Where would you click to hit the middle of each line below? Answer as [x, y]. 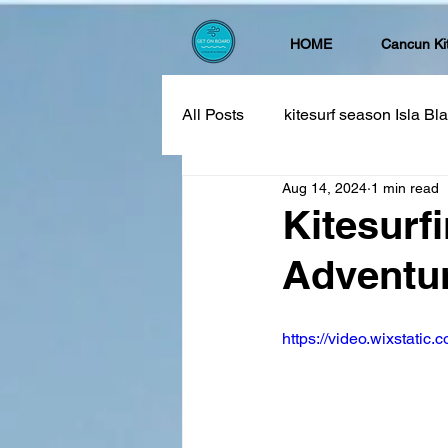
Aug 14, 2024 [324, 187]
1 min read [405, 187]
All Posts [213, 115]
